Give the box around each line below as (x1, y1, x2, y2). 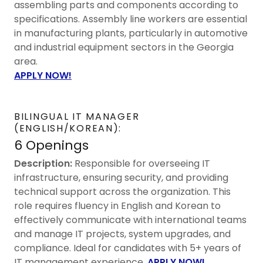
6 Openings (14, 136, 89, 154)
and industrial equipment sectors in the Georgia (14, 40, 234, 54)
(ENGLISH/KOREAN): (14, 121, 122, 135)
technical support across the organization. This (14, 184, 231, 198)
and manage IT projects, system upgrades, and (14, 227, 231, 241)
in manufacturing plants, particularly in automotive (14, 26, 248, 40)
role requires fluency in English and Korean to (14, 198, 221, 213)
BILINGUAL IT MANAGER (14, 109, 140, 123)
